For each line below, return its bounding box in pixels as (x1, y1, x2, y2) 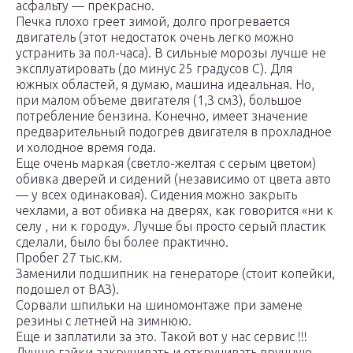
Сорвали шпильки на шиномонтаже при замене (16, 298, 303, 313)
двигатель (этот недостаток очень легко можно (16, 30, 294, 45)
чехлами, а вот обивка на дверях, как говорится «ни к (16, 203, 333, 218)
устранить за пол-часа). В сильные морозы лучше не (16, 46, 326, 61)
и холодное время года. (16, 140, 156, 155)
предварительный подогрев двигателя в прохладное (16, 124, 332, 139)
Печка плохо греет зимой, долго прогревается (16, 14, 290, 29)
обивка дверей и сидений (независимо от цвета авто (16, 172, 331, 187)
